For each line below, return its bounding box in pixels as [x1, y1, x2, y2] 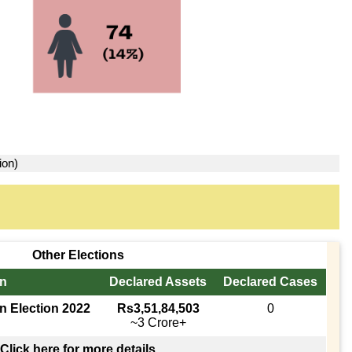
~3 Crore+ [130, 315, 186, 329]
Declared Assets [109, 274, 207, 288]
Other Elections [31, 247, 124, 262]
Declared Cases [223, 274, 318, 288]
